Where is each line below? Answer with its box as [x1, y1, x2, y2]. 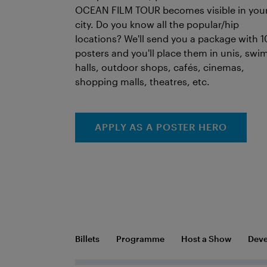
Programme [116, 233, 164, 244]
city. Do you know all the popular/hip [75, 18, 239, 30]
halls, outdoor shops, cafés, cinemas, [75, 61, 244, 73]
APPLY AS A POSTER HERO [95, 121, 227, 133]
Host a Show [181, 233, 231, 244]
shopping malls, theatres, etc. [75, 76, 210, 87]
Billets [75, 233, 100, 244]
